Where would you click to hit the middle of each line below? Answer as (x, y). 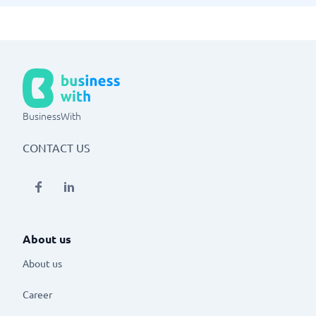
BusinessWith (52, 116)
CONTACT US (56, 147)
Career (37, 294)
